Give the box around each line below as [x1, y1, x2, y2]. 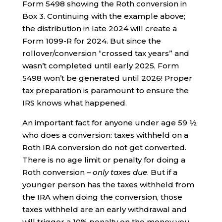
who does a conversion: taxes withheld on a [22, 130, 188, 140]
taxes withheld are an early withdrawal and [22, 205, 187, 215]
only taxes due [92, 167, 147, 177]
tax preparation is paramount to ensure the [22, 86, 189, 96]
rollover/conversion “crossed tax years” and [22, 49, 189, 58]
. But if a [147, 167, 177, 177]
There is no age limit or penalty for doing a [22, 155, 185, 165]
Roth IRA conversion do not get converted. [22, 143, 186, 153]
